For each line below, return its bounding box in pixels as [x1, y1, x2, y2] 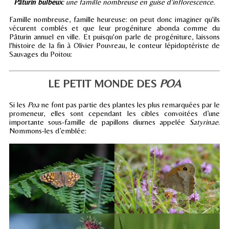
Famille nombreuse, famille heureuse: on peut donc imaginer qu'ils [9, 14, 220, 24]
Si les [9, 100, 28, 109]
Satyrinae [189, 117, 218, 126]
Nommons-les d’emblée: [9, 126, 86, 135]
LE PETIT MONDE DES [48, 77, 159, 90]
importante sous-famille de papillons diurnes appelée [9, 117, 189, 126]
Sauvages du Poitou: [9, 49, 72, 58]
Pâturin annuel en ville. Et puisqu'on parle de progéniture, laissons [9, 32, 220, 41]
